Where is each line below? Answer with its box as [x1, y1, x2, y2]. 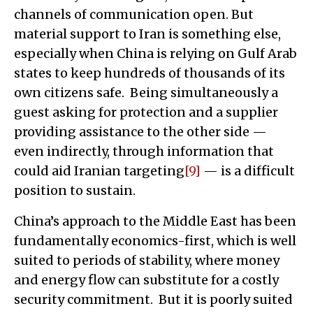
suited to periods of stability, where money [14, 252, 279, 268]
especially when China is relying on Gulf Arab [14, 45, 297, 61]
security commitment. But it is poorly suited [14, 291, 293, 307]
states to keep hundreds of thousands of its [14, 64, 285, 81]
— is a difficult [201, 162, 295, 179]
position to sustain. [14, 182, 136, 198]
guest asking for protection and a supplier [14, 103, 278, 120]
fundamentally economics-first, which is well [14, 232, 296, 249]
